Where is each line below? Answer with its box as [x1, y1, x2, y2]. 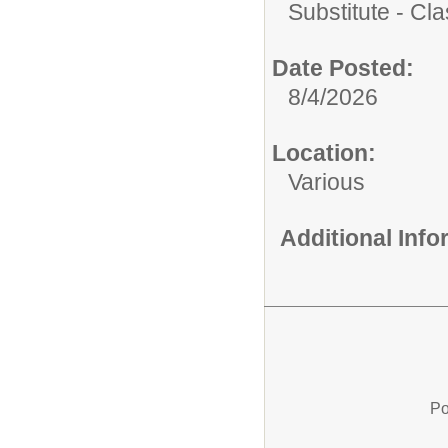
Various [288, 168, 365, 195]
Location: [272, 139, 376, 166]
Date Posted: [272, 54, 414, 81]
